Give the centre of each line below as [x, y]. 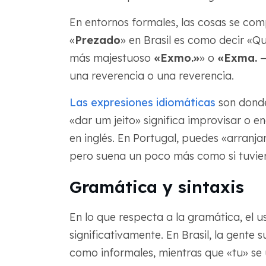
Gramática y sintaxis [156, 187]
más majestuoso [111, 58]
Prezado [97, 40]
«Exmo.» [176, 58]
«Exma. [237, 58]
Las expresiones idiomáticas [142, 102]
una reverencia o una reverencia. [151, 76]
